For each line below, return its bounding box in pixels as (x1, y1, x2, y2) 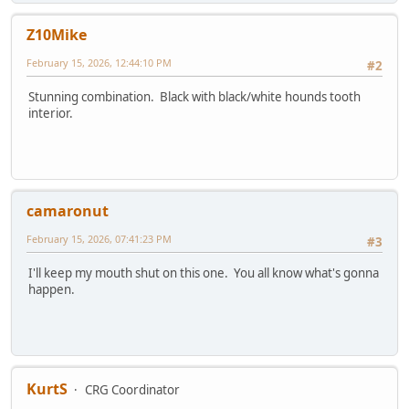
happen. (28, 281, 75, 299)
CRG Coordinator (85, 381, 180, 398)
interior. (28, 105, 76, 122)
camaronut (26, 200, 109, 221)
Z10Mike (26, 24, 87, 45)
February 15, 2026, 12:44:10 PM (26, 55, 172, 69)
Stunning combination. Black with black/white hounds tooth (28, 89, 361, 106)
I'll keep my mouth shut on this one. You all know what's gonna (28, 265, 379, 282)
